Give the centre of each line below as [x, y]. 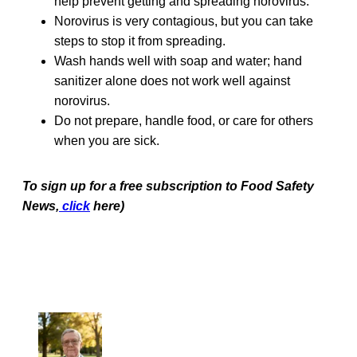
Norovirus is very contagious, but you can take [184, 21]
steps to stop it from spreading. [140, 41]
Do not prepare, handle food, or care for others [184, 120]
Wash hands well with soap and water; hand [178, 61]
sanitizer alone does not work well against [172, 80]
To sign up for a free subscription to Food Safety [168, 186]
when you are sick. [107, 140]
